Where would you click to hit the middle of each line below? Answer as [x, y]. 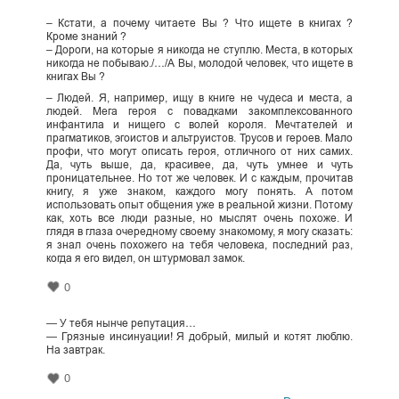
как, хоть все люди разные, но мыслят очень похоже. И [199, 219]
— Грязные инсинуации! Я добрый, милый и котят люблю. [199, 336]
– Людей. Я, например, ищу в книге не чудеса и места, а [199, 98]
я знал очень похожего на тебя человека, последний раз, [199, 245]
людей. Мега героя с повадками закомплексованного [199, 112]
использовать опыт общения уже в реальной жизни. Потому [199, 205]
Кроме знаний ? [86, 37]
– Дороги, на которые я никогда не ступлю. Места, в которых [199, 50]
